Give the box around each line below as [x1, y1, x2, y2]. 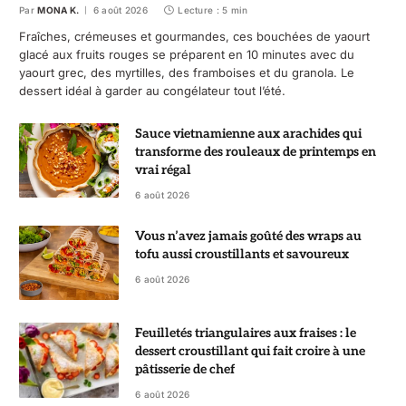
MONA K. [37, 4, 80, 15]
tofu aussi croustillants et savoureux [135, 246, 349, 262]
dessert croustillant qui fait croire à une [135, 343, 365, 360]
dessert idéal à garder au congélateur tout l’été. [19, 82, 285, 98]
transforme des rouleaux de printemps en [135, 143, 376, 159]
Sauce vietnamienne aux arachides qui [135, 125, 362, 141]
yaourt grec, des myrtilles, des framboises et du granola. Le [19, 64, 354, 80]
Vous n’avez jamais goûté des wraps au [135, 227, 362, 244]
